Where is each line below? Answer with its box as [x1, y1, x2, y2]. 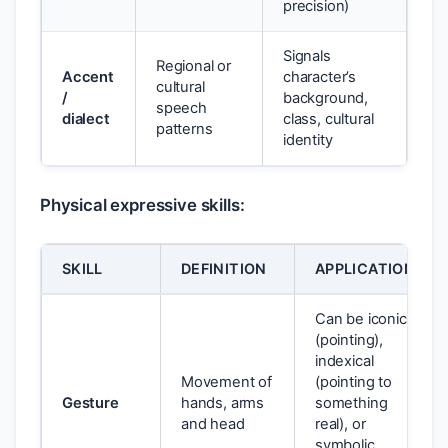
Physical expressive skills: [40, 195, 245, 215]
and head [181, 415, 245, 433]
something [315, 394, 388, 412]
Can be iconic [315, 310, 407, 328]
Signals [283, 47, 331, 65]
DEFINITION [181, 260, 267, 277]
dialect [62, 110, 110, 128]
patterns [156, 120, 213, 138]
